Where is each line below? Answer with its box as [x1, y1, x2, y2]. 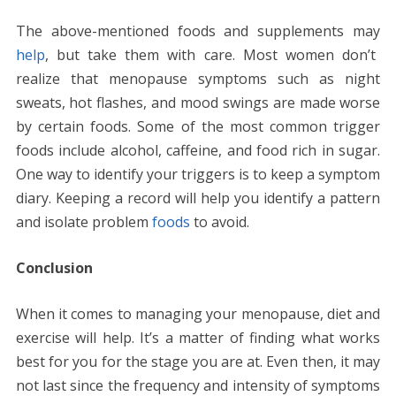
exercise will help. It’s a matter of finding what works [15, 327, 381, 347]
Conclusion [15, 257, 93, 278]
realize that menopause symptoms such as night [15, 68, 381, 88]
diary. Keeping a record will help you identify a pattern [15, 187, 381, 208]
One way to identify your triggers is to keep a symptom [15, 164, 381, 184]
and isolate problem [15, 211, 152, 232]
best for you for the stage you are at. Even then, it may [15, 351, 381, 371]
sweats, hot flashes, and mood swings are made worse [15, 92, 381, 112]
